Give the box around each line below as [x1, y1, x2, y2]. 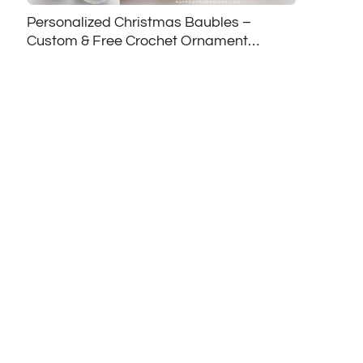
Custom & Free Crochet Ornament [26, 32, 248, 49]
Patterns [26, 51, 83, 67]
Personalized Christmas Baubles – [26, 14, 251, 30]
